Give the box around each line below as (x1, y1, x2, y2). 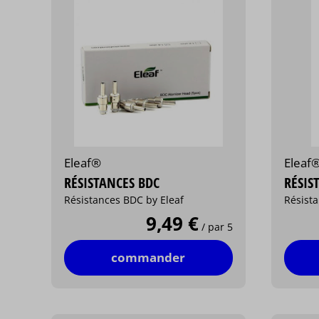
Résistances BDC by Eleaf (64, 192, 184, 206)
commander (111, 249, 186, 266)
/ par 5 (201, 219, 233, 234)
